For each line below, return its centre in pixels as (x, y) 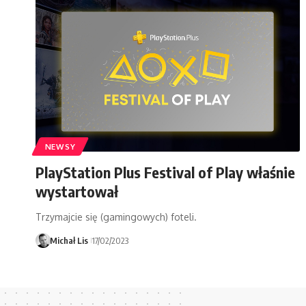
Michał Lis (69, 241)
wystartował (77, 192)
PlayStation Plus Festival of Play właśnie (165, 172)
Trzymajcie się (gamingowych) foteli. (116, 217)
